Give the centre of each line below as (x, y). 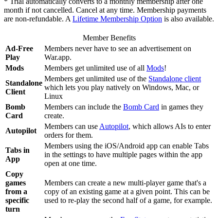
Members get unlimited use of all (95, 68)
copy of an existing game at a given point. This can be (127, 191)
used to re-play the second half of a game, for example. (128, 200)
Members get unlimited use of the (96, 79)
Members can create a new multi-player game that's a (125, 183)
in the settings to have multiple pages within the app (123, 154)
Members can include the (84, 107)
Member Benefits (109, 38)
